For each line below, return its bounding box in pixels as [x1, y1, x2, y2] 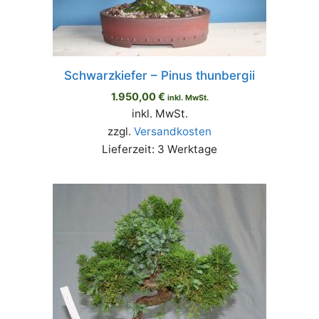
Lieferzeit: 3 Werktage [102, 142, 217, 157]
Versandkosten [134, 125, 211, 139]
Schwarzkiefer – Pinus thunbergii [64, 68, 255, 83]
